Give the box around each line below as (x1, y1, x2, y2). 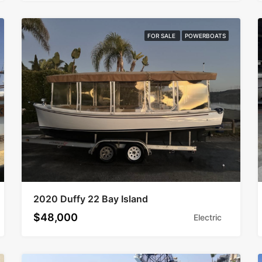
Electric (193, 212, 222, 222)
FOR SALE (147, 32, 177, 39)
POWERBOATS (184, 32, 226, 39)
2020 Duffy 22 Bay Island (33, 193, 149, 205)
